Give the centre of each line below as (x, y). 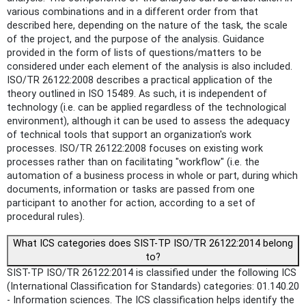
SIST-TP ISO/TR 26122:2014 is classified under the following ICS (152, 273)
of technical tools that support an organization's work (129, 135)
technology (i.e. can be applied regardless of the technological (147, 108)
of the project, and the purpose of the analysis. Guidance (136, 40)
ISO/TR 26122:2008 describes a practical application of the (140, 81)
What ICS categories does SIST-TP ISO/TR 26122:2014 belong (153, 244)
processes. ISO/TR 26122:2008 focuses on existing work (135, 149)
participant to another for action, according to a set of (131, 204)
